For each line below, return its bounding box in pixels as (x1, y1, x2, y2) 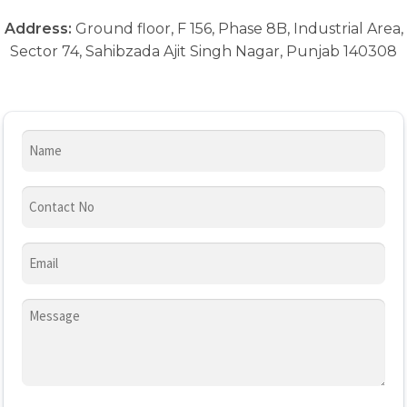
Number (21, 210, 74, 229)
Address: (4, 20, 72, 37)
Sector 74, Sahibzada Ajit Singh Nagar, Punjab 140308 (10, 43, 397, 60)
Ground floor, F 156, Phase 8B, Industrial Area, (71, 20, 403, 37)
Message (21, 300, 80, 319)
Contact (21, 187, 75, 206)
